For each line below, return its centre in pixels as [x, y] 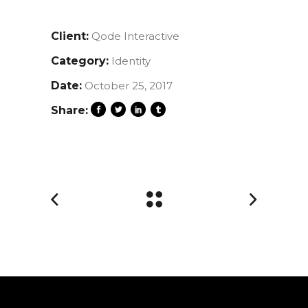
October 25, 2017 [129, 85]
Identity [131, 60]
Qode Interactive [135, 36]
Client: [70, 36]
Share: [69, 110]
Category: [80, 60]
